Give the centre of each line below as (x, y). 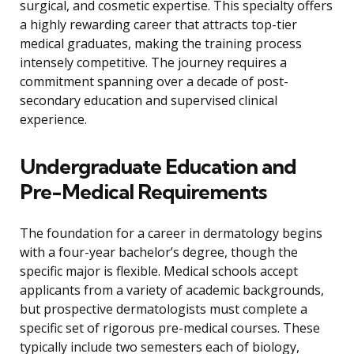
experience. (53, 120)
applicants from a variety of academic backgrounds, (172, 290)
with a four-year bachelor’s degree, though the (159, 252)
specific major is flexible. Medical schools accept (159, 271)
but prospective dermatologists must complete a (164, 309)
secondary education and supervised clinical (149, 101)
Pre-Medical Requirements (143, 192)
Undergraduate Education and (158, 167)
